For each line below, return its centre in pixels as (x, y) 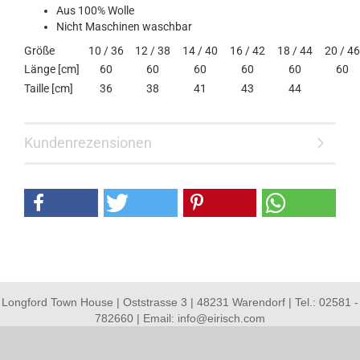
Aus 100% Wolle (95, 10)
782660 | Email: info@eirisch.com (180, 318)
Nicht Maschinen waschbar (124, 27)
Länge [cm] (52, 69)
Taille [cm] (49, 88)
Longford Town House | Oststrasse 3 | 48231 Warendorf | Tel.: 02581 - (180, 302)
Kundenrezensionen (88, 143)
